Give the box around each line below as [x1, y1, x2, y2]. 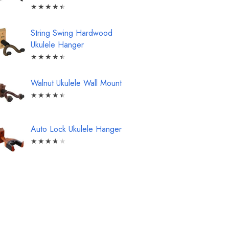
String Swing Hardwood [31, 27, 112, 39]
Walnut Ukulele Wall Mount [31, 77, 122, 89]
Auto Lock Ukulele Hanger [31, 123, 122, 135]
